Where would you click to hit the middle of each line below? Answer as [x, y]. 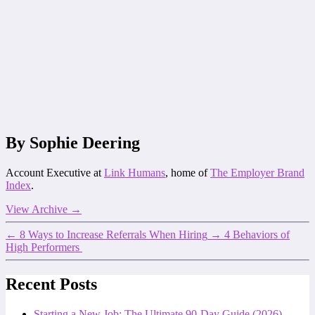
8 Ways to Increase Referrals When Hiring [114, 235]
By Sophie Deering [73, 143]
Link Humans [135, 173]
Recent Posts [51, 284]
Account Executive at [55, 173]
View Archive [38, 210]
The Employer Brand [257, 173]
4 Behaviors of [257, 235]
